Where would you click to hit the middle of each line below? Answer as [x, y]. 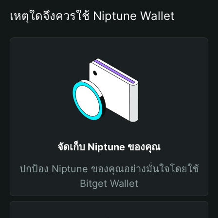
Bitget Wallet [109, 183]
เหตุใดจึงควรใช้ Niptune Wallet [92, 16]
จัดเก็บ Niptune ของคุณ [109, 147]
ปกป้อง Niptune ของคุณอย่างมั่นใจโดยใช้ [109, 169]
